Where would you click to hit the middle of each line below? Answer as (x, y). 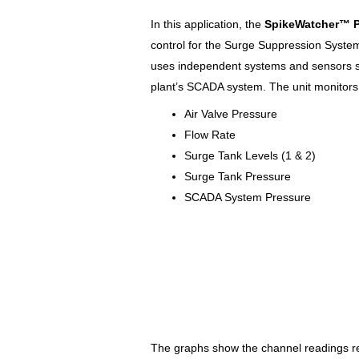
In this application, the (208, 24)
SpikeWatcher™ (307, 24)
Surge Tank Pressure (238, 176)
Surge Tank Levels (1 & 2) (250, 155)
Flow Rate (210, 134)
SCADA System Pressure (248, 197)
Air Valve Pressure (231, 113)
